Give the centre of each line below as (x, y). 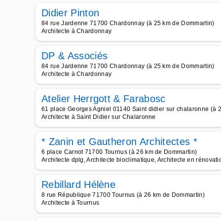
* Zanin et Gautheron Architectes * (119, 142)
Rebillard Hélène (79, 184)
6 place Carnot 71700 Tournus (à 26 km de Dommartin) (119, 152)
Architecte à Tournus (71, 203)
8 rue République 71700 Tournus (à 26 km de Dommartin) (123, 195)
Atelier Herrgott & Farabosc (104, 99)
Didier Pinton (71, 13)
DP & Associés (75, 56)
